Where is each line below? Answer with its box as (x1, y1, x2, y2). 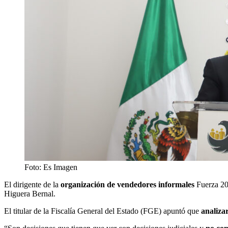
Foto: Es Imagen (24, 163, 77, 172)
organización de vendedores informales (59, 180, 194, 189)
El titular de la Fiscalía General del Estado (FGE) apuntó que (4, 207, 199, 216)
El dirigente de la (4, 180, 59, 189)
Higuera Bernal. (4, 189, 55, 198)
